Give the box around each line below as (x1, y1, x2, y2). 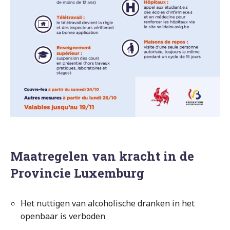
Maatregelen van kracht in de (10, 147, 194, 164)
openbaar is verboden (21, 210, 105, 222)
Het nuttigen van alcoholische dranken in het (21, 197, 195, 209)
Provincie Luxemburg (10, 164, 144, 181)
